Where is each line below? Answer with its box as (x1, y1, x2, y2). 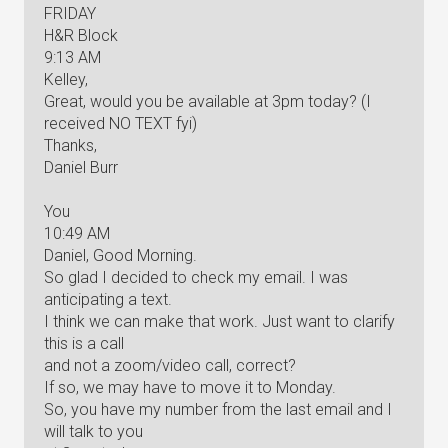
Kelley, (44, 70, 88, 89)
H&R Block (44, 26, 118, 45)
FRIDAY (44, 4, 96, 23)
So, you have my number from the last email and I (44, 400, 392, 419)
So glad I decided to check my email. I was (44, 268, 348, 287)
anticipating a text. (44, 290, 172, 309)
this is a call (44, 334, 124, 353)
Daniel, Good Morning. (44, 246, 197, 265)
